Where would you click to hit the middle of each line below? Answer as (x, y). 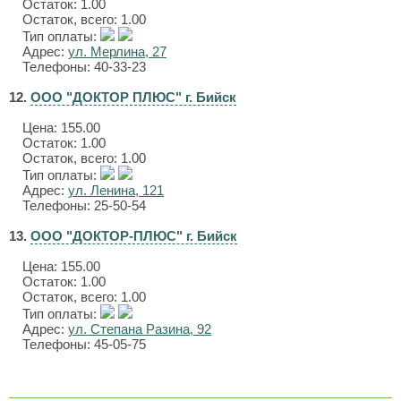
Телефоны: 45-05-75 (84, 344)
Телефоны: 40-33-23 (84, 67)
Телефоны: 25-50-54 (84, 205)
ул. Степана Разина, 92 (140, 329)
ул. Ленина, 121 (116, 190)
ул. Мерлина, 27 (117, 51)
